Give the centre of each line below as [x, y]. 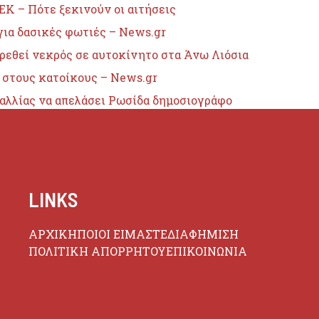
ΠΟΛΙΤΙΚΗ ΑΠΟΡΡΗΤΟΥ [97, 251]
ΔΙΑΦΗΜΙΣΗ [203, 234]
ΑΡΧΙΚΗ [52, 234]
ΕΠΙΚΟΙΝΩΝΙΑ [206, 251]
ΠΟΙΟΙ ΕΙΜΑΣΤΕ [122, 234]
